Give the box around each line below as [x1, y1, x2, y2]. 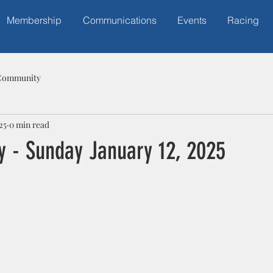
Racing [227, 14, 259, 26]
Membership [7, 14, 62, 26]
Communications [83, 14, 157, 26]
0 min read [9, 118, 49, 130]
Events [177, 14, 207, 26]
